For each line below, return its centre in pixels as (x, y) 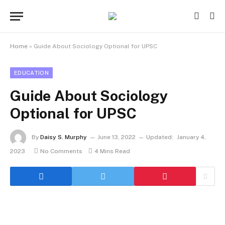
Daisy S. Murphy (64, 137)
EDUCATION (31, 73)
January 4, (191, 137)
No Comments (61, 151)
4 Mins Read (112, 151)
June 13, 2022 (117, 137)
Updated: (160, 137)
